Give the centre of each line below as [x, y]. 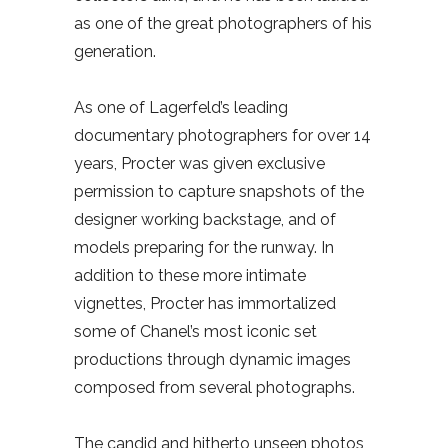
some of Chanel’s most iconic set [195, 332]
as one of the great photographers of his [223, 24]
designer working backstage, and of [205, 220]
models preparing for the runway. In [204, 248]
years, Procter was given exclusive [199, 164]
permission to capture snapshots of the [219, 192]
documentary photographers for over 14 [222, 136]
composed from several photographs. [214, 388]
